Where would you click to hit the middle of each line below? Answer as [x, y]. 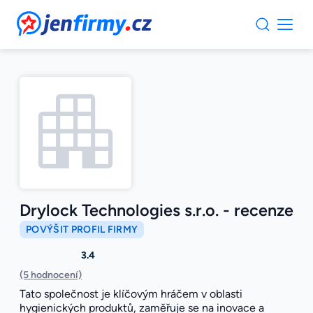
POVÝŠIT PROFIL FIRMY [82, 230]
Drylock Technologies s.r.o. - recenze [156, 211]
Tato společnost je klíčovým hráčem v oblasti [131, 294]
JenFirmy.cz [54, 19]
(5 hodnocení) [51, 275]
